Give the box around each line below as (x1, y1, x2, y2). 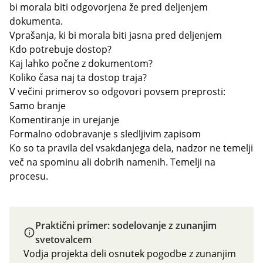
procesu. (9, 170, 48, 183)
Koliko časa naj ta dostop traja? (9, 71, 147, 84)
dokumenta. (9, 15, 63, 28)
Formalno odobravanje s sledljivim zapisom (9, 127, 201, 140)
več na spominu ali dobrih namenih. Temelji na (9, 156, 215, 168)
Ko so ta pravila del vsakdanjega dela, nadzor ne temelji (9, 141, 253, 154)
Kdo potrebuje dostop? (9, 43, 112, 56)
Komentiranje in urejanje (9, 113, 119, 126)
